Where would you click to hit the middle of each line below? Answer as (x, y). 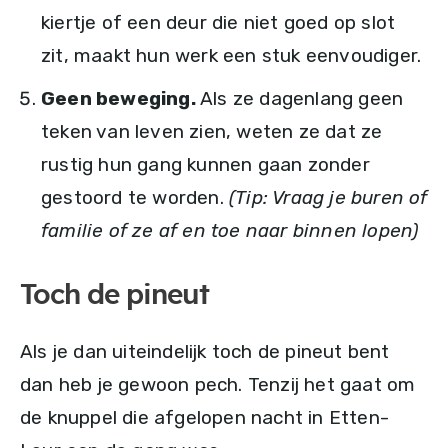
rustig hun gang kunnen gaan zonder (205, 165)
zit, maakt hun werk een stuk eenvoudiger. (231, 56)
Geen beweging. (118, 99)
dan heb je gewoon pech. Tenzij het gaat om (218, 385)
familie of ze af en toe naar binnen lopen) (230, 231)
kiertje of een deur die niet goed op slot (218, 23)
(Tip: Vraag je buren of (328, 198)
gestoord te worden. (135, 198)
